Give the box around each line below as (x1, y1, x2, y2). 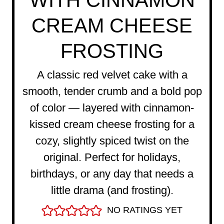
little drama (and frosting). (50, 184, 173, 197)
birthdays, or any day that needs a (30, 167, 193, 180)
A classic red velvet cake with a (36, 68, 187, 81)
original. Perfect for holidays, (43, 151, 180, 164)
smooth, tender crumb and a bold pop (22, 85, 202, 98)
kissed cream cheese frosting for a (29, 118, 194, 131)
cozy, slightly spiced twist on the (35, 134, 189, 147)
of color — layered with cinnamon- (30, 101, 194, 114)
